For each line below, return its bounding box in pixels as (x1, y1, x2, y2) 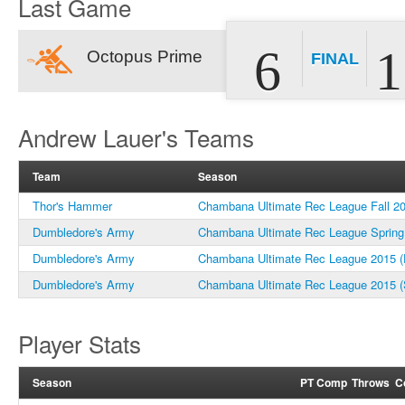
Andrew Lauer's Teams (18, 120, 254, 154)
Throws (352, 374, 390, 391)
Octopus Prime (87, 47, 202, 66)
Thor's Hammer (33, 197, 112, 214)
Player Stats (18, 326, 141, 360)
